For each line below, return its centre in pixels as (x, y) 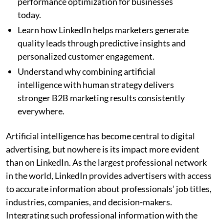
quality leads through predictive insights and (102, 43)
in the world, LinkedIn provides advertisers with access (109, 175)
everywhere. (41, 111)
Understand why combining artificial (87, 71)
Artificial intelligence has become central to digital (100, 136)
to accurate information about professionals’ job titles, (109, 188)
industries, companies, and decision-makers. (89, 202)
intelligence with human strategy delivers (96, 84)
